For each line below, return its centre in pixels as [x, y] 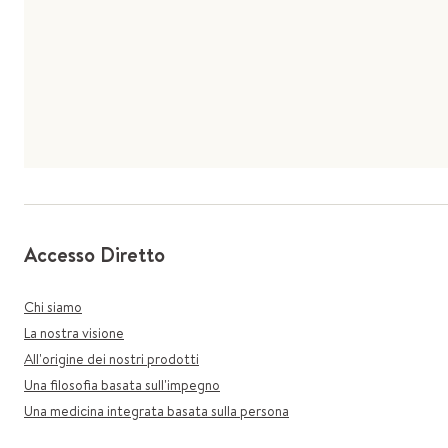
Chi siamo [53, 307]
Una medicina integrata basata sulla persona [156, 411]
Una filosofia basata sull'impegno [122, 385]
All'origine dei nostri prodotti [111, 359]
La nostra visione [74, 333]
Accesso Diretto [94, 254]
